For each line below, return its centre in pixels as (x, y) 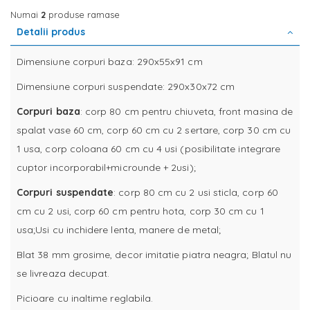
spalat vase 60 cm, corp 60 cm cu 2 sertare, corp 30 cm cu (154, 130)
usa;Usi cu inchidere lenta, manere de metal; (119, 229)
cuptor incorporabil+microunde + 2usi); (106, 167)
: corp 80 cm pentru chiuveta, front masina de (186, 111)
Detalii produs (51, 31)
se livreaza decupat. (63, 273)
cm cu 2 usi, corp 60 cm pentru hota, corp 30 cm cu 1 (140, 211)
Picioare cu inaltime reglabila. (85, 298)
